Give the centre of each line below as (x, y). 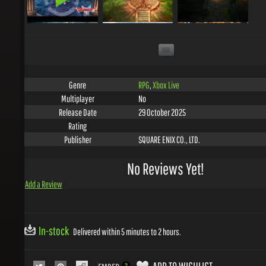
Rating (76, 107)
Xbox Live (163, 67)
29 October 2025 (159, 94)
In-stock (53, 211)
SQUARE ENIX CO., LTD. (166, 121)
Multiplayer (76, 81)
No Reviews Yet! (162, 150)
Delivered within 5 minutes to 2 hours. (124, 211)
